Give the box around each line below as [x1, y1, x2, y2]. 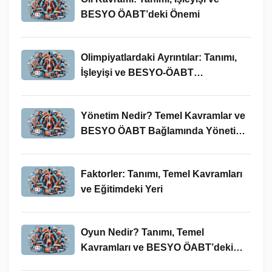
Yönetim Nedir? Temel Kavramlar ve [80, 110, 245, 121]
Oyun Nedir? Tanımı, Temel [80, 226, 204, 237]
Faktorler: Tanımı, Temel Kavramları [80, 168, 242, 179]
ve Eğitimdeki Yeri [80, 183, 163, 194]
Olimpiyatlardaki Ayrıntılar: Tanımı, [80, 52, 237, 63]
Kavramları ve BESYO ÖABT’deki [80, 242, 233, 253]
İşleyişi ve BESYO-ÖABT [80, 67, 194, 78]
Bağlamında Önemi [80, 82, 168, 93]
